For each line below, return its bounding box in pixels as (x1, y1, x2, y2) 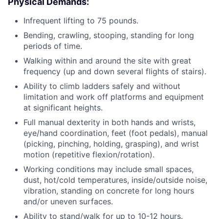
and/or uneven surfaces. (23, 197, 113, 207)
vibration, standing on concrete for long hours (23, 186, 194, 196)
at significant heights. (23, 103, 103, 113)
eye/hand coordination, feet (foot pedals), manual (23, 128, 208, 138)
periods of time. (23, 41, 82, 51)
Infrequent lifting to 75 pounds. (23, 16, 138, 26)
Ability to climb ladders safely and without (23, 81, 180, 91)
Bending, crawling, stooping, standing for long (23, 30, 194, 41)
